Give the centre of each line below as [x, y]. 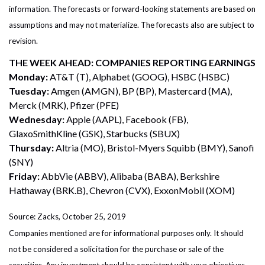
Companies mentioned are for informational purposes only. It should [126, 233]
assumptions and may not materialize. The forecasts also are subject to [132, 25]
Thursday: [32, 148]
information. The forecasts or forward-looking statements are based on [132, 9]
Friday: [24, 176]
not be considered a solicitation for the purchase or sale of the [116, 249]
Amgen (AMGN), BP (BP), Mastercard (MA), [141, 91]
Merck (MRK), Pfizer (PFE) [64, 105]
